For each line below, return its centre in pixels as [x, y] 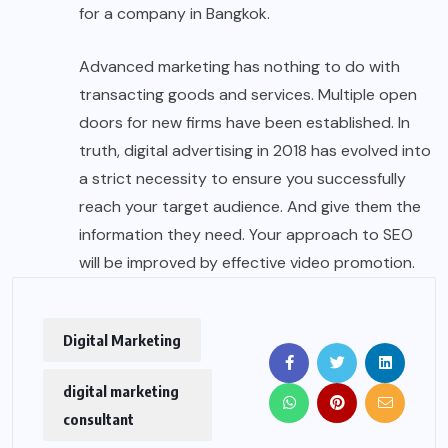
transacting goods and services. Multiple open [248, 94]
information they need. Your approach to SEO [246, 234]
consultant [98, 418]
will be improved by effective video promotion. [247, 262]
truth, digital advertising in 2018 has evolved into [255, 150]
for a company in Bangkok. [174, 13]
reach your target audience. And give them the [250, 206]
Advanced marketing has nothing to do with [239, 66]
